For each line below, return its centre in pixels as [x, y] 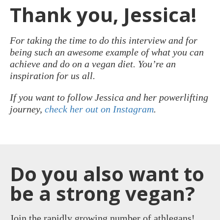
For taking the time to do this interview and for [104, 40]
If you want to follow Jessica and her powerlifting [109, 97]
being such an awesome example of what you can [107, 52]
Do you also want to [107, 173]
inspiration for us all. [53, 75]
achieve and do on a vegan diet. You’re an [93, 64]
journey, [27, 109]
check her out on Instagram [99, 109]
